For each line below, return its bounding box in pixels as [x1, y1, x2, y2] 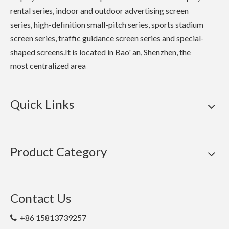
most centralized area [10, 60, 87, 71]
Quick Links [10, 96, 74, 111]
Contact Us [10, 190, 71, 205]
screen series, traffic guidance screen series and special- [10, 33, 204, 43]
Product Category [10, 144, 107, 159]
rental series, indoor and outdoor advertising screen [10, 5, 189, 15]
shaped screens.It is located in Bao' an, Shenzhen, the [10, 47, 191, 57]
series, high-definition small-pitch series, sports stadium [10, 19, 203, 29]
